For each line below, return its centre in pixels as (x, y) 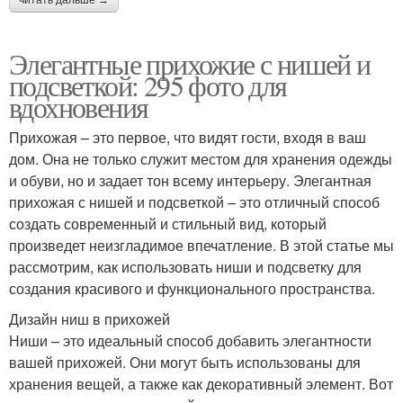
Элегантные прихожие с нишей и (190, 64)
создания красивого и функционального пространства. (192, 289)
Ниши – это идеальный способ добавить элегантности (190, 341)
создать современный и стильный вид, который (168, 224)
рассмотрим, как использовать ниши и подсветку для (185, 267)
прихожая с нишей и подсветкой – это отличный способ (194, 202)
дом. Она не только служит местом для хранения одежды (201, 159)
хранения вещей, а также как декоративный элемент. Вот (201, 384)
